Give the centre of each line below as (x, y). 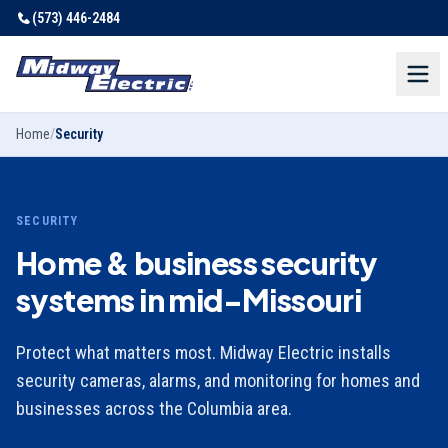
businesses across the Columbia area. (154, 408)
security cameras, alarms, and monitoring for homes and (218, 380)
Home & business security (197, 263)
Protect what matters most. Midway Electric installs (203, 352)
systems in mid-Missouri (189, 300)
